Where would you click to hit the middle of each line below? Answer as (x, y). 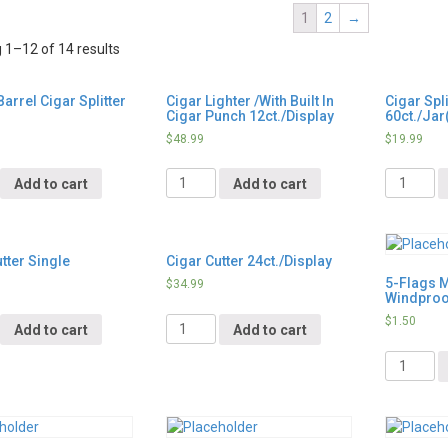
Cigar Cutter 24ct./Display (248, 261)
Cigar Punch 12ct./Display (249, 115)
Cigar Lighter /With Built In (249, 100)
